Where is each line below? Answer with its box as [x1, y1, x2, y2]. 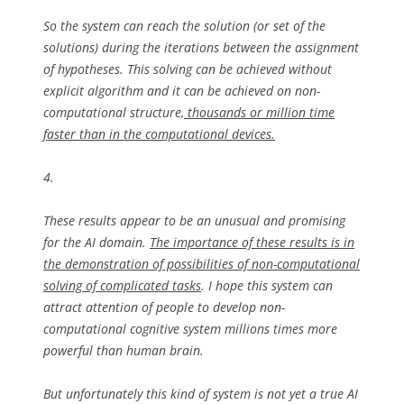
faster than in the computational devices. [43, 125, 275, 142]
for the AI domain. [43, 234, 150, 251]
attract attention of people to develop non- [43, 298, 285, 316]
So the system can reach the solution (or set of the [43, 17, 326, 34]
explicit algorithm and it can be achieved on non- [43, 82, 320, 99]
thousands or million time [184, 104, 335, 121]
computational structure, [43, 104, 184, 121]
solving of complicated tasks [43, 277, 201, 294]
